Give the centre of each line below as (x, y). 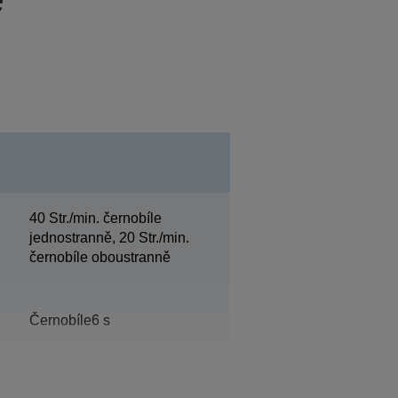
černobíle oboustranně (99, 257)
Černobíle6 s (69, 320)
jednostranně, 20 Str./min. (109, 237)
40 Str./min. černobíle (95, 218)
